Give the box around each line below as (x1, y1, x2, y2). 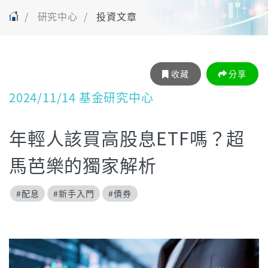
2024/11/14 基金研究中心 (9, 89, 154, 106)
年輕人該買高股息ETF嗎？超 (9, 124, 245, 151)
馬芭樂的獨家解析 (9, 151, 157, 178)
